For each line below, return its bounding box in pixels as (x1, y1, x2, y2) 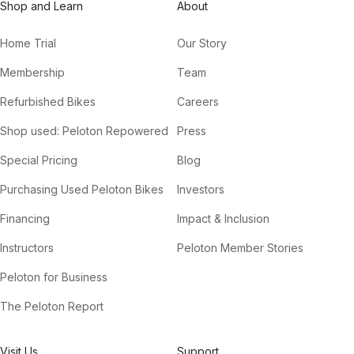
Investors (177, 183, 224, 197)
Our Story (177, 36, 227, 51)
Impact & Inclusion (177, 212, 269, 226)
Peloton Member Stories (177, 241, 303, 255)
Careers (177, 95, 219, 109)
